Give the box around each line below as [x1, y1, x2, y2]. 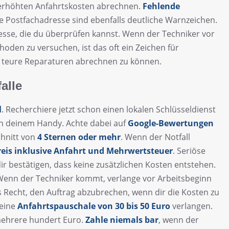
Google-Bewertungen [128, 118, 214, 129]
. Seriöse [173, 145, 205, 157]
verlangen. [170, 200, 213, 212]
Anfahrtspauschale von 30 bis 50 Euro [17, 200, 170, 212]
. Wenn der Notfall [121, 131, 190, 143]
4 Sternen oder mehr [37, 131, 121, 143]
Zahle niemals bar [85, 214, 158, 226]
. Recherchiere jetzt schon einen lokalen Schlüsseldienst [2, 104, 216, 116]
